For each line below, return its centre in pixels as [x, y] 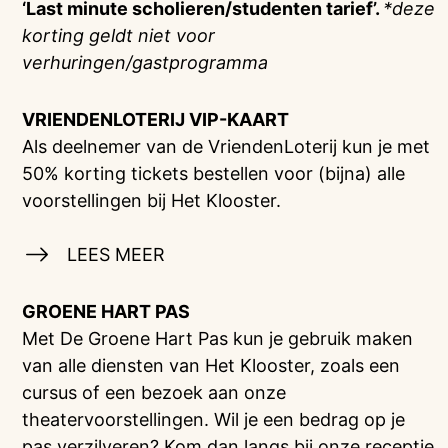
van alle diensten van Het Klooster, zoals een [211, 365]
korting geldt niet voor [119, 35]
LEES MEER [114, 254]
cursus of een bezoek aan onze [154, 392]
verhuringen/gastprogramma [145, 62]
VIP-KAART [237, 119]
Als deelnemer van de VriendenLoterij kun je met [226, 146]
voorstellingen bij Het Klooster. [152, 200]
